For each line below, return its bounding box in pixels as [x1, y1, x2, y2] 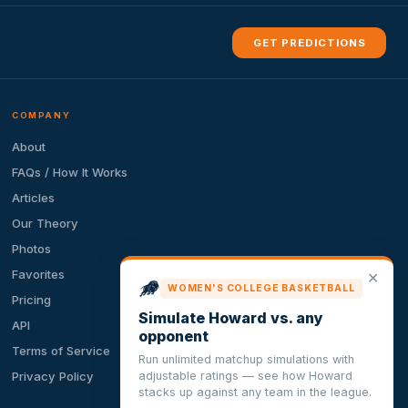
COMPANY [12, 110, 71, 121]
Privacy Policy [12, 369, 95, 384]
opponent [138, 327, 209, 345]
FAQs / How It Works [12, 165, 128, 180]
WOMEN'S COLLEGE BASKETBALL [168, 282, 355, 294]
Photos [12, 241, 52, 257]
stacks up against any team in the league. [138, 385, 372, 399]
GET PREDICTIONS [252, 36, 366, 49]
